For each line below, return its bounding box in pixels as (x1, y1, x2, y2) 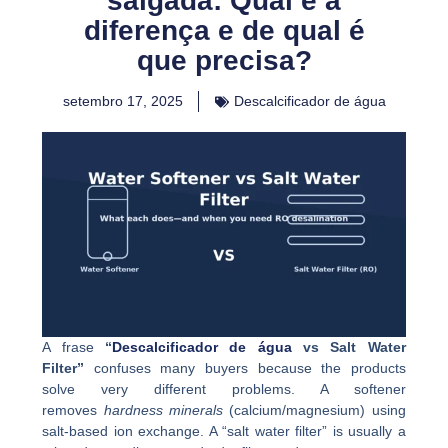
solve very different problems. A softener (42, 380, 406, 397)
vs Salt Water (291, 338, 406, 355)
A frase (42, 338, 106, 355)
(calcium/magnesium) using (223, 401, 406, 418)
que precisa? (136, 45, 312, 77)
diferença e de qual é (83, 15, 365, 47)
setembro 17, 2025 (62, 93, 183, 110)
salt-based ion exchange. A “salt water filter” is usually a (42, 422, 406, 439)
